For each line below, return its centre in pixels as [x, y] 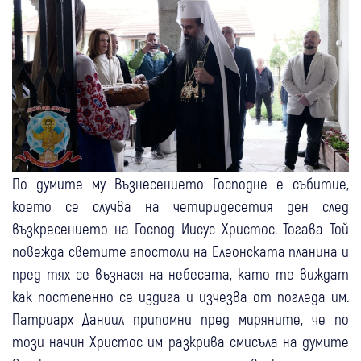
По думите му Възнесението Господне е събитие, [180, 183]
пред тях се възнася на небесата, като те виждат [180, 273]
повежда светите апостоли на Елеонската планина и [180, 251]
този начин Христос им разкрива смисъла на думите [180, 341]
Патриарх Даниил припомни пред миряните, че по [180, 318]
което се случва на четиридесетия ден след [180, 205]
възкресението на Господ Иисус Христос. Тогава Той [180, 228]
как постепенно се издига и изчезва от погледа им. [180, 296]
